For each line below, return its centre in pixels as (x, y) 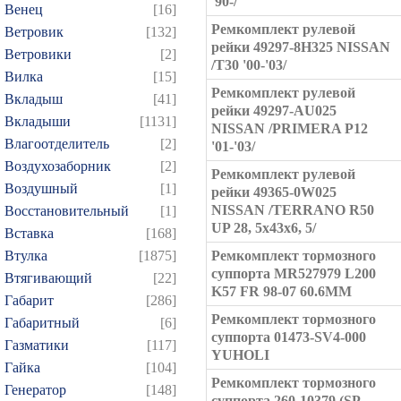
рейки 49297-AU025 (274, 111)
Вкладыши (38, 121)
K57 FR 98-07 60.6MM (282, 291)
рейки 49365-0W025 (274, 192)
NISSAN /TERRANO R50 (293, 210)
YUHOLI (240, 355)
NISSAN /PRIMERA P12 (290, 128)
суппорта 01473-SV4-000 (289, 337)
